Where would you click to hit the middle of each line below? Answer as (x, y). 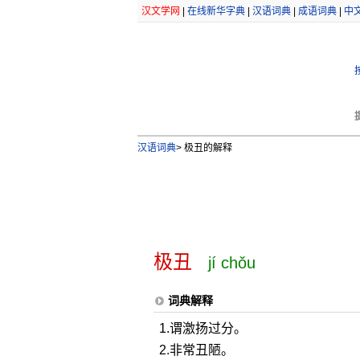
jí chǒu (231, 263)
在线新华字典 (216, 11)
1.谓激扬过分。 (202, 328)
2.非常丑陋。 (196, 350)
